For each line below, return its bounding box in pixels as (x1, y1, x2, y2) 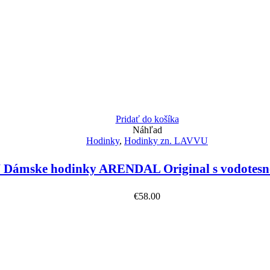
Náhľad (132, 124, 162, 135)
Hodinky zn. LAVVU (124, 135, 208, 146)
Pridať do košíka (115, 113, 179, 124)
